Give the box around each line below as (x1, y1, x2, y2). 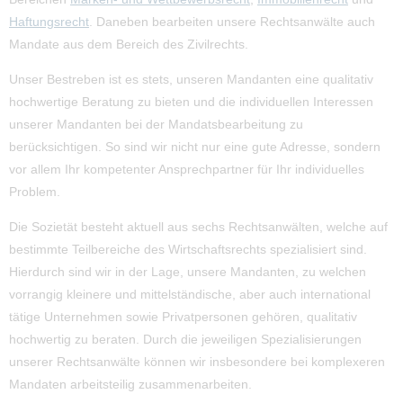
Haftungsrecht (9, 14, 89, 30)
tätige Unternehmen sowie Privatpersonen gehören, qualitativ (9, 309, 357, 325)
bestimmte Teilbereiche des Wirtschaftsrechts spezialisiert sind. (9, 242, 367, 257)
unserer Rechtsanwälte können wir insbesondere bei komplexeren (9, 354, 385, 370)
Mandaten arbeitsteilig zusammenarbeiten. (9, 377, 252, 392)
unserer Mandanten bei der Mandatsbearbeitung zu (9, 117, 303, 132)
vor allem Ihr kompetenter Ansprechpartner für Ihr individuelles (9, 162, 364, 177)
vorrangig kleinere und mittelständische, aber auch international (9, 287, 371, 302)
